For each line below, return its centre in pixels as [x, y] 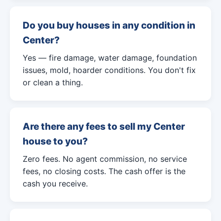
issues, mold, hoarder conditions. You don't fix [109, 70]
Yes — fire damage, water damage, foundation [110, 58]
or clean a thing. [53, 82]
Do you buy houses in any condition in [109, 25]
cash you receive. [55, 184]
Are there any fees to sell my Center [104, 127]
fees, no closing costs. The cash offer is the [104, 171]
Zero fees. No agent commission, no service [105, 159]
